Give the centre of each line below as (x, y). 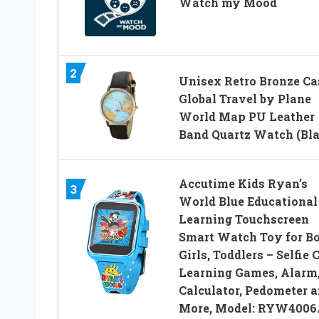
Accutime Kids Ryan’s (243, 183)
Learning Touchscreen (244, 219)
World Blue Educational (248, 201)
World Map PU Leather (246, 116)
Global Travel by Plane (245, 98)
